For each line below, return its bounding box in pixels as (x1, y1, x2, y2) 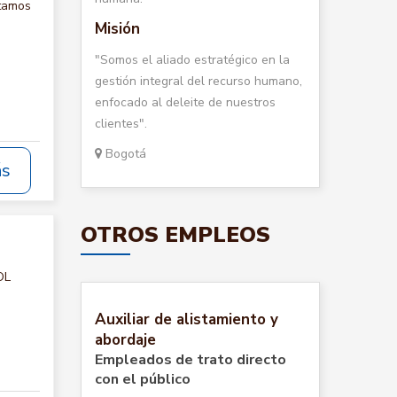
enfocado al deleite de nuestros (95, 94, 276, 111)
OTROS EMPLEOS (81, 221, 270, 249)
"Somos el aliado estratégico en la (95, 51, 290, 68)
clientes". (95, 115, 147, 132)
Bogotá (102, 145, 146, 162)
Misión (95, 19, 140, 39)
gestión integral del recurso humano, (95, 73, 302, 90)
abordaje (95, 330, 156, 350)
